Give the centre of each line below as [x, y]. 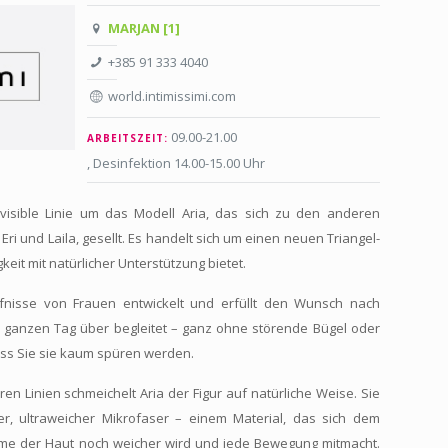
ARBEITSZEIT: [128, 138]
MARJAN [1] [144, 28]
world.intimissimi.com [172, 96]
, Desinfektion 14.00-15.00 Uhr [176, 163]
